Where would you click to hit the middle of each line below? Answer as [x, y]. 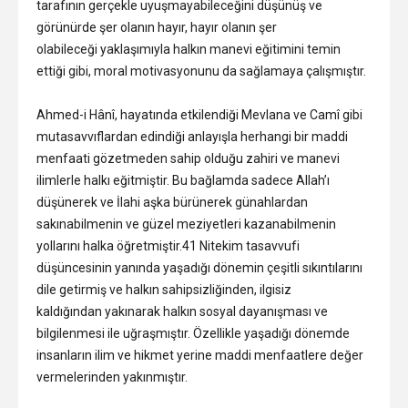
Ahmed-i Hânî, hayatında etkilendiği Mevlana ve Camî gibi [199, 114]
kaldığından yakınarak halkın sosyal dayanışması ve [182, 311]
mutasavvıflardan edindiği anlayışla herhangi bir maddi [192, 136]
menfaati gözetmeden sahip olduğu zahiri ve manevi [188, 158]
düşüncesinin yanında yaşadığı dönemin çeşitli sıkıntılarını [199, 267]
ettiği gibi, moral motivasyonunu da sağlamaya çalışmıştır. [201, 71]
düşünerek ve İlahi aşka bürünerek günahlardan [172, 202]
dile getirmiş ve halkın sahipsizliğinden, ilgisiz [164, 289]
